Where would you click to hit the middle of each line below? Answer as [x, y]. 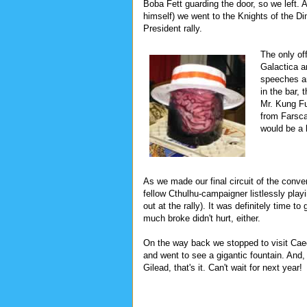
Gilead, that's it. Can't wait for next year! [223, 267]
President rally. [173, 28]
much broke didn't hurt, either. [202, 218]
